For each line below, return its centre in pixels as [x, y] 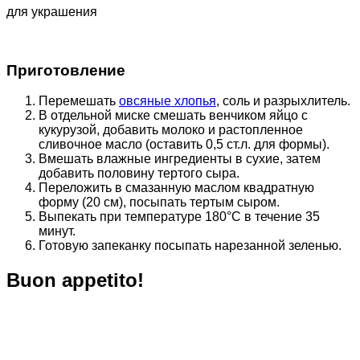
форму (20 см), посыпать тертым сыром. [159, 202]
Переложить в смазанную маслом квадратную [176, 188]
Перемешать [79, 101]
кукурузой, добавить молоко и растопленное [171, 130]
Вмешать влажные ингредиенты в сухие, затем [180, 159]
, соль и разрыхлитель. [283, 101]
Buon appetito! [75, 280]
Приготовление [66, 70]
